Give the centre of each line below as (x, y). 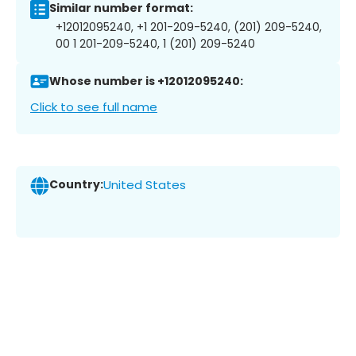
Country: (76, 185)
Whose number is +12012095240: (146, 81)
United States (145, 185)
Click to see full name (94, 106)
